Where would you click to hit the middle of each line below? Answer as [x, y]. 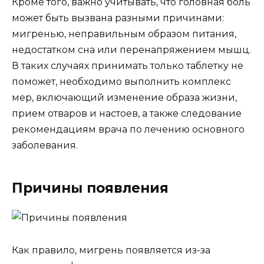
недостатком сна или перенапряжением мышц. [131, 50]
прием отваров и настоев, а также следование [127, 114]
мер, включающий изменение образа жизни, [124, 98]
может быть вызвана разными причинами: [118, 18]
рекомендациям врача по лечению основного [128, 130]
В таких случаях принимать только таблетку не [128, 66]
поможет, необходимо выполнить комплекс [121, 82]
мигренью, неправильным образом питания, [124, 34]
